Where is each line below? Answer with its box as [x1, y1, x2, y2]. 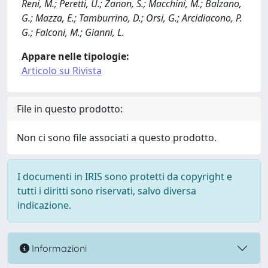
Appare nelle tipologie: [22, 50, 129, 63]
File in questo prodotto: [17, 102, 123, 115]
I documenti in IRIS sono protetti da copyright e [17, 170, 232, 183]
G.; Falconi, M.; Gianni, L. [22, 26, 124, 39]
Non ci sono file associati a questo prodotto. [17, 131, 217, 144]
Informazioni [29, 242, 87, 254]
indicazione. [17, 199, 71, 212]
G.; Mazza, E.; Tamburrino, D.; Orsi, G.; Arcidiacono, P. [22, 11, 242, 25]
